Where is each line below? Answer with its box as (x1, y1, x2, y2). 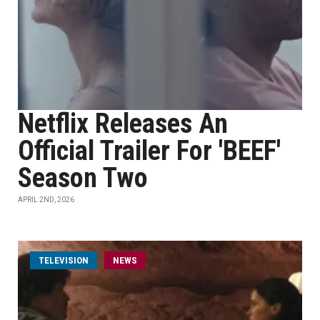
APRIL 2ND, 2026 (18, 196, 74, 204)
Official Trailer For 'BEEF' (18, 135, 281, 166)
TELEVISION (39, 255, 89, 266)
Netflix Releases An (18, 108, 228, 139)
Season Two (18, 162, 148, 194)
